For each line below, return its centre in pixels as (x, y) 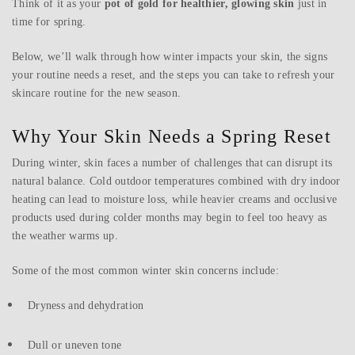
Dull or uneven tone (75, 345)
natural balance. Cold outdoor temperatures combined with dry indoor (176, 181)
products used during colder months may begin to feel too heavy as (170, 218)
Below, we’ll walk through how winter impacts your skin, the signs (170, 57)
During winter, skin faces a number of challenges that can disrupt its (172, 163)
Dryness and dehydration (86, 306)
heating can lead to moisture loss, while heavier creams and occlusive (175, 200)
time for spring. (49, 22)
